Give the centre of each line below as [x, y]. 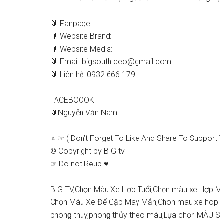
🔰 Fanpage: [71, 23]
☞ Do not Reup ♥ [79, 164]
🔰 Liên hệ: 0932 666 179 [93, 74]
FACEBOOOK [72, 100]
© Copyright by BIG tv [87, 151]
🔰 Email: [66, 62]
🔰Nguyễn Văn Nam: [84, 113]
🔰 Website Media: [81, 49]
